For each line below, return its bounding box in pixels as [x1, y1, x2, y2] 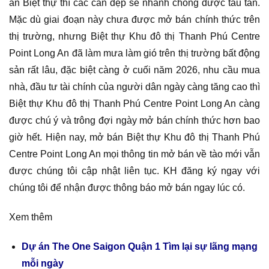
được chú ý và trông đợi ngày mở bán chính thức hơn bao [9, 115, 260, 126]
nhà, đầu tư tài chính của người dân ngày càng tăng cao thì [9, 82, 260, 92]
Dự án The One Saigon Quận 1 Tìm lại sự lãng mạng [21, 241, 258, 252]
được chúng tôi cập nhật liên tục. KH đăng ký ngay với [9, 166, 260, 177]
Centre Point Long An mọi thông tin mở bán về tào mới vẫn [9, 149, 260, 160]
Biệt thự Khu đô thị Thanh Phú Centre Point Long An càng [9, 98, 260, 109]
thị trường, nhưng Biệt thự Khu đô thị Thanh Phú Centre [9, 31, 260, 42]
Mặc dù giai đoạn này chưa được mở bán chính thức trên [9, 14, 260, 25]
